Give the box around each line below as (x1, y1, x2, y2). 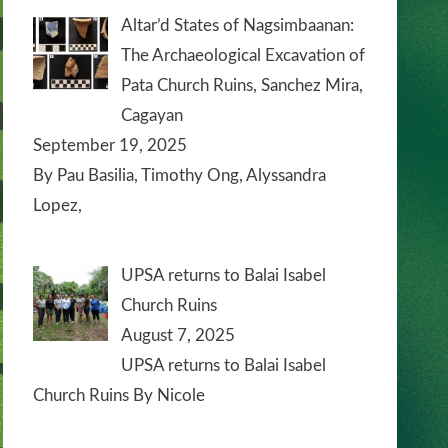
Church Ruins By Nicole (33, 387, 205, 405)
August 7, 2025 (120, 327, 235, 345)
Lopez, (33, 196, 82, 214)
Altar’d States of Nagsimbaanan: (120, 16, 354, 34)
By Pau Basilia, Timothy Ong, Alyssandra (33, 166, 326, 184)
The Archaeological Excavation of (120, 46, 365, 64)
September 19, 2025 (33, 136, 187, 154)
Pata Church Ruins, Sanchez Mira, (120, 76, 363, 94)
